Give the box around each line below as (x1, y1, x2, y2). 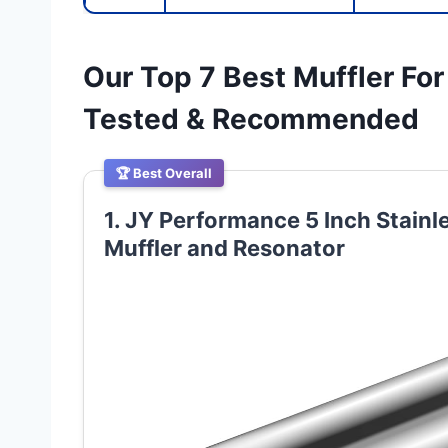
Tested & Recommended (83, 102, 419, 137)
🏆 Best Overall (116, 165, 212, 182)
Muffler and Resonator (104, 235, 345, 262)
